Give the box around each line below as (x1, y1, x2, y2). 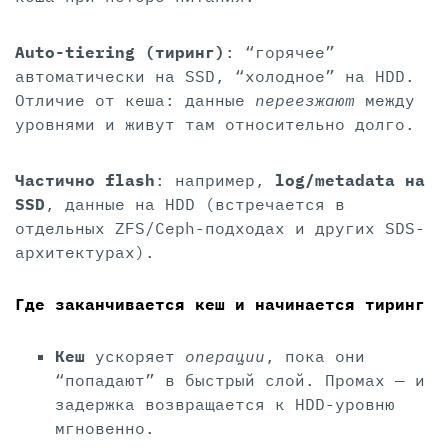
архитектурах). (15, 242, 155, 263)
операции (185, 346, 265, 367)
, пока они (265, 346, 365, 367)
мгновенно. (55, 418, 155, 439)
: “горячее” (225, 42, 335, 63)
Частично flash (15, 170, 155, 191)
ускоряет (85, 346, 185, 367)
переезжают (255, 90, 355, 111)
